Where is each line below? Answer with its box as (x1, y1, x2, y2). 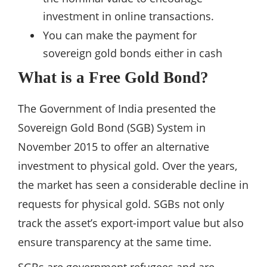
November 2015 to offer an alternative (18, 139, 209, 154)
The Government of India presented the (18, 101, 216, 116)
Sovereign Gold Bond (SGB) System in (18, 120, 206, 135)
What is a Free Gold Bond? (18, 69, 209, 87)
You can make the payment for (43, 28, 197, 43)
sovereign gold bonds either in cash (43, 46, 222, 61)
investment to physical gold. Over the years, (18, 159, 237, 173)
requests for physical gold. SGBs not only (18, 197, 224, 212)
